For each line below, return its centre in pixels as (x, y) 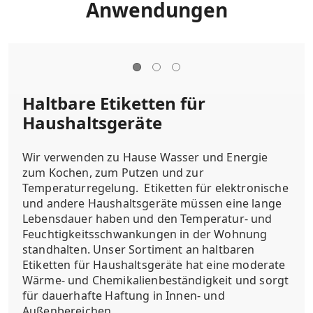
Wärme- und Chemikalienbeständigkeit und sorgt (156, 280)
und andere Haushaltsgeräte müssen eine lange (152, 203)
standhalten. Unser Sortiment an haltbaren (139, 249)
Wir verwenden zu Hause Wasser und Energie (145, 157)
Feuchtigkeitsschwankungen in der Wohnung (145, 234)
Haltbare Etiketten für (114, 103)
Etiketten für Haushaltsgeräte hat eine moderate (154, 264)
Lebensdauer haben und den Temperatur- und (147, 218)
